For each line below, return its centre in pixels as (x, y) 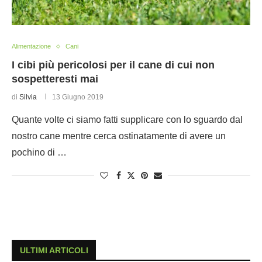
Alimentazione (31, 46)
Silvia (28, 97)
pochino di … (39, 152)
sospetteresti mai (55, 79)
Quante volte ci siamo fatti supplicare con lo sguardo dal (127, 120)
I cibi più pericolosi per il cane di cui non (113, 65)
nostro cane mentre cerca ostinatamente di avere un (119, 136)
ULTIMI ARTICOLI (54, 250)
